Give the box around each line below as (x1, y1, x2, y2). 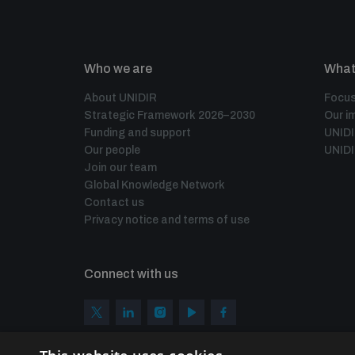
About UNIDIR (84, 92, 157, 104)
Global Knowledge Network (84, 179, 225, 191)
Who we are (84, 62, 152, 75)
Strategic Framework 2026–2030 (84, 109, 255, 121)
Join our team (84, 162, 157, 174)
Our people (84, 144, 140, 156)
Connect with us (84, 267, 178, 281)
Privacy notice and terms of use (84, 214, 250, 226)
